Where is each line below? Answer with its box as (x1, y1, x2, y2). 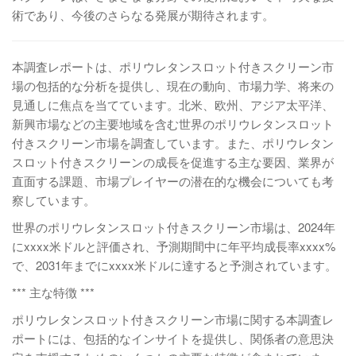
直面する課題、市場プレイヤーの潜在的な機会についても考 (12, 172, 334, 189)
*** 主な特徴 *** (12, 284, 95, 300)
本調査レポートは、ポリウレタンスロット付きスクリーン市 (12, 58, 334, 75)
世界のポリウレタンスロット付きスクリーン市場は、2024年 (12, 219, 335, 235)
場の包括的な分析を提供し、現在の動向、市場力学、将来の (12, 77, 334, 94)
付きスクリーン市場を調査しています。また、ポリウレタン (12, 134, 334, 151)
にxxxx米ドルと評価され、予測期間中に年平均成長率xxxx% (12, 238, 335, 254)
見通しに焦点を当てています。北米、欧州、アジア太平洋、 (12, 96, 334, 113)
